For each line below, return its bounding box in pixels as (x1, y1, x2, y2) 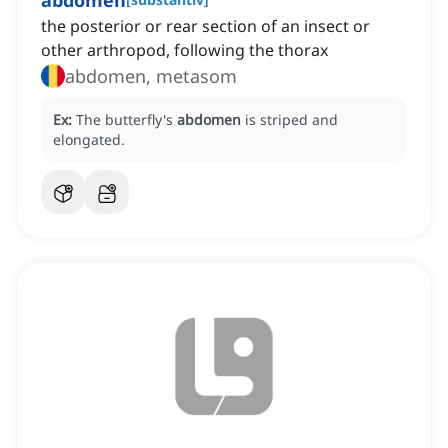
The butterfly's (76, 110, 177, 130)
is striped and (245, 110, 338, 130)
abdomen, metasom (65, 64, 237, 89)
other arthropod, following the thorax (41, 39, 328, 62)
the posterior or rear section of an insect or (41, 15, 370, 38)
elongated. (53, 130, 125, 150)
